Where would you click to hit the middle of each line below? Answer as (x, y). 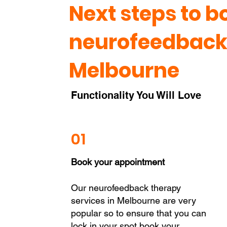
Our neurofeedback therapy (126, 188)
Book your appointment (118, 162)
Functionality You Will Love (136, 95)
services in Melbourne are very (133, 200)
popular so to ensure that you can (138, 213)
